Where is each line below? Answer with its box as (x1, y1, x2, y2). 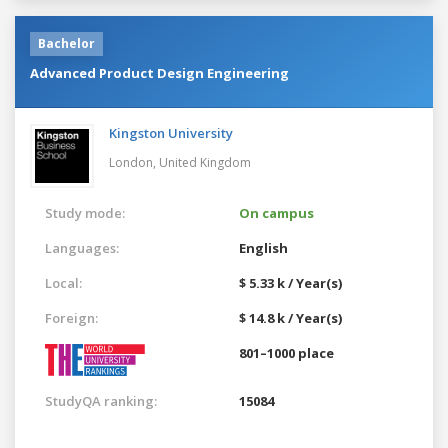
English (239, 238, 288, 257)
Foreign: (45, 308, 98, 327)
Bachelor (38, 34, 95, 52)
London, (109, 153, 159, 171)
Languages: (45, 238, 119, 257)
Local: (45, 273, 82, 292)
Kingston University (109, 123, 233, 142)
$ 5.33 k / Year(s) (239, 273, 342, 292)
